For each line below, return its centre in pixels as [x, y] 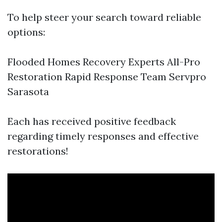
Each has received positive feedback [92, 121]
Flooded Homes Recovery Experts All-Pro [104, 61]
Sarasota [28, 91]
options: [26, 32]
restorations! [38, 151]
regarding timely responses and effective [103, 136]
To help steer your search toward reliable [104, 17]
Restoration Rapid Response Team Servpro [107, 76]
